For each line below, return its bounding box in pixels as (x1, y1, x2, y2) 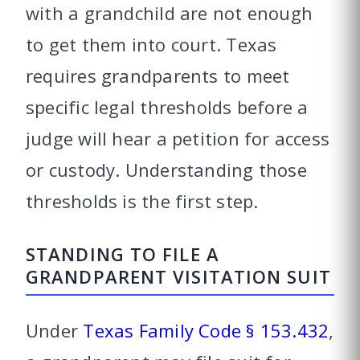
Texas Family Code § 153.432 (83, 318, 329, 343)
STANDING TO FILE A (26, 242, 219, 267)
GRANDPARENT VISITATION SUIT (26, 264, 331, 289)
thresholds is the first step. (26, 189, 259, 214)
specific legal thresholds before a (26, 95, 309, 120)
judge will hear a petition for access (26, 126, 330, 151)
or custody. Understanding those (26, 157, 307, 182)
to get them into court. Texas (26, 32, 277, 57)
